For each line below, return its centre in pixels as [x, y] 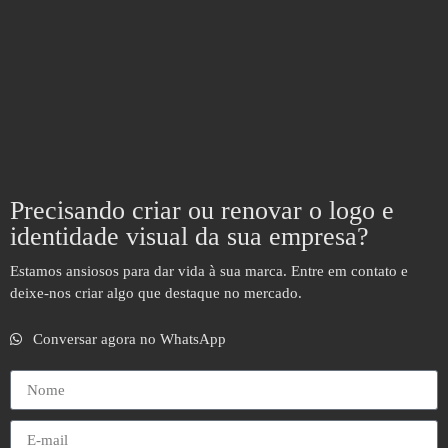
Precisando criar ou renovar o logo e [202, 210]
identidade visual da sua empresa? [189, 236]
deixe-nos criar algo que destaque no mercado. [156, 292]
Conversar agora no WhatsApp [129, 339]
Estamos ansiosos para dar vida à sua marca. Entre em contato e [209, 270]
